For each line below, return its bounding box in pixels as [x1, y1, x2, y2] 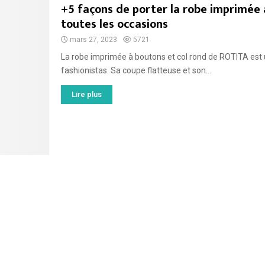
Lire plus [71, 90, 102, 99]
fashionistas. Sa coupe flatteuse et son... [60, 66, 211, 75]
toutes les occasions [60, 14, 168, 34]
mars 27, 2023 [69, 35, 117, 44]
